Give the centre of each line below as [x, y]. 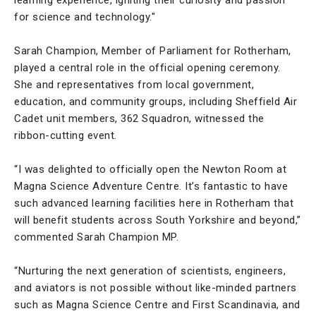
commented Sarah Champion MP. [96, 237]
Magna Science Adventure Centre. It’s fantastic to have [151, 186]
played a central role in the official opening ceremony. [147, 67]
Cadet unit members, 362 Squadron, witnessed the [139, 118]
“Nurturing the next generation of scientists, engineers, [150, 271]
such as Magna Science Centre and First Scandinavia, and [157, 304]
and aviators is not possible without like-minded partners [156, 287]
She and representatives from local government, [134, 84]
